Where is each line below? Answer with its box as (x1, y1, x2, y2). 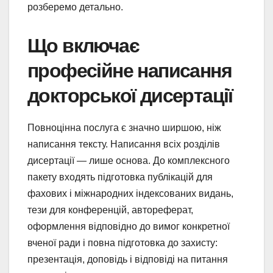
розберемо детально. (27, 1, 123, 12)
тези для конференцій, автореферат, (27, 204, 193, 215)
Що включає (27, 34, 139, 57)
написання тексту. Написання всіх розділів (27, 138, 220, 149)
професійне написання (27, 59, 232, 82)
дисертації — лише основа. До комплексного (27, 155, 230, 166)
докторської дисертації (27, 84, 233, 107)
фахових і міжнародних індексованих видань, (27, 188, 233, 199)
